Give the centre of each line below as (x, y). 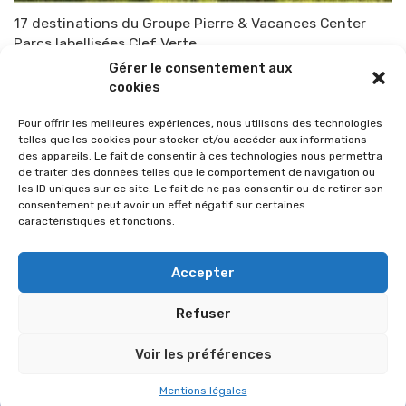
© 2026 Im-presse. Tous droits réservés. (203, 329)
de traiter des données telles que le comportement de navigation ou (197, 172)
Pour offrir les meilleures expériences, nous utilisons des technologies (200, 123)
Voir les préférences (203, 354)
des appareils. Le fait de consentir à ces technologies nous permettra (200, 156)
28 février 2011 (173, 68)
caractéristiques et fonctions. (97, 221)
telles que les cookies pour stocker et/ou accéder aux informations (193, 140)
